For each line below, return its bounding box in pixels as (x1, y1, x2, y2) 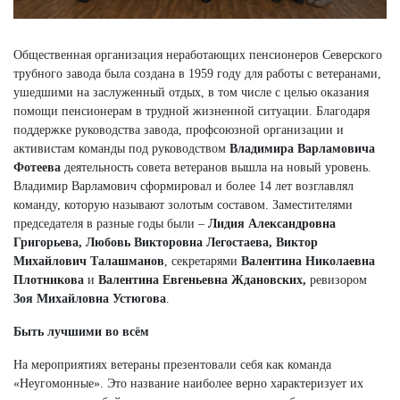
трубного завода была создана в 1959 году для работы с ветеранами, (13, 66, 381, 80)
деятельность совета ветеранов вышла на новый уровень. (61, 160, 371, 174)
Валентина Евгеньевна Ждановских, (98, 272, 310, 287)
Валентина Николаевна (241, 254, 375, 268)
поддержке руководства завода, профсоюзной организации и (13, 122, 344, 137)
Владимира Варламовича (229, 141, 375, 155)
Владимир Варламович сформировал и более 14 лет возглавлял (13, 179, 354, 193)
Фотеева (13, 160, 61, 174)
